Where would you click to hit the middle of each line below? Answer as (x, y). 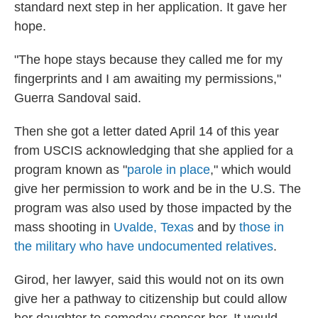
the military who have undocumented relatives (144, 246)
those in (260, 227)
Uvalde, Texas (154, 227)
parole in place (169, 170)
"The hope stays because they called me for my (148, 60)
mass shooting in (64, 227)
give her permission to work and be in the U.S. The (158, 189)
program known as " (71, 170)
